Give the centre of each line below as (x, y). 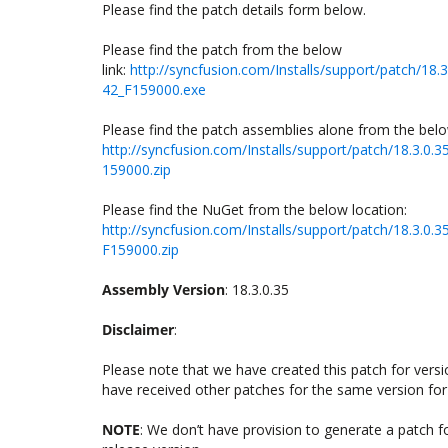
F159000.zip (140, 249)
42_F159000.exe (154, 89)
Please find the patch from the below (222, 49)
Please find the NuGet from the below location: (256, 209)
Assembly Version (163, 289)
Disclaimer (138, 329)
